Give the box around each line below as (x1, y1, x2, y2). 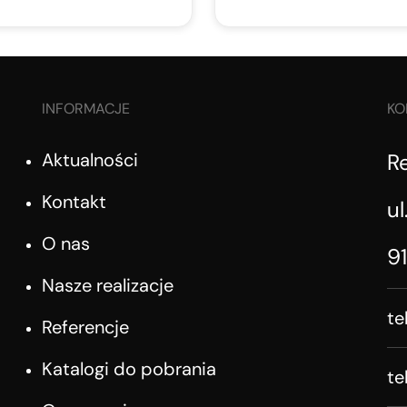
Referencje (42, 315, 129, 340)
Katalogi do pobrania (42, 357, 216, 382)
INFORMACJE (42, 99, 130, 119)
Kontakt (42, 190, 106, 214)
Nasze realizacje (42, 273, 174, 298)
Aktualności (42, 148, 138, 173)
